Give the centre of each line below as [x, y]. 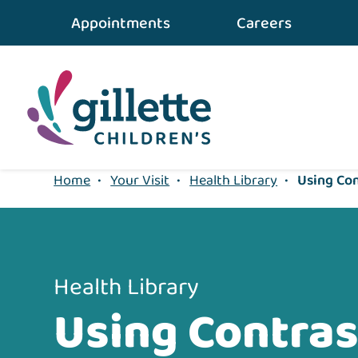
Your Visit [140, 181]
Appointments [121, 23]
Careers [264, 23]
